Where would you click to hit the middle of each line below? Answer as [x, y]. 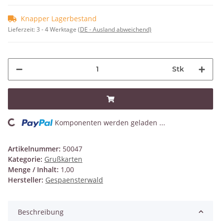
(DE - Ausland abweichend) [115, 29]
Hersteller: [26, 180]
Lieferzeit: [22, 29]
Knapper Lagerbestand [59, 18]
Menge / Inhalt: [33, 169]
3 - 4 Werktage [57, 29]
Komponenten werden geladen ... [110, 122]
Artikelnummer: [35, 148]
